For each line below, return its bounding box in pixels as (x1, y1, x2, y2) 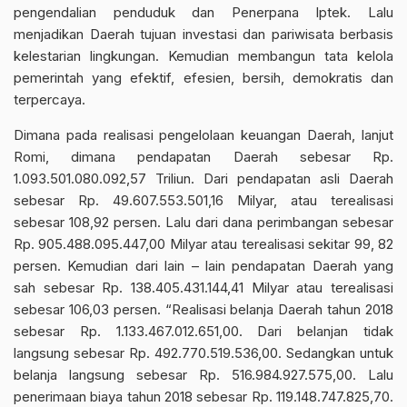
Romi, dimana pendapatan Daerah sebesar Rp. (14, 148, 393, 165)
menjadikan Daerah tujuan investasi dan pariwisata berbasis (14, 25, 393, 43)
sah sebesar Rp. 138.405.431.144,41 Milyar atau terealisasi (14, 279, 393, 296)
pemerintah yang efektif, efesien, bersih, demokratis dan (14, 69, 393, 86)
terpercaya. (14, 91, 85, 108)
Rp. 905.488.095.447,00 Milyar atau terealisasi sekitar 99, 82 (14, 235, 393, 253)
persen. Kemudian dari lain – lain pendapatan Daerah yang (14, 257, 393, 274)
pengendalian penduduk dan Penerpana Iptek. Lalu (14, 4, 393, 21)
